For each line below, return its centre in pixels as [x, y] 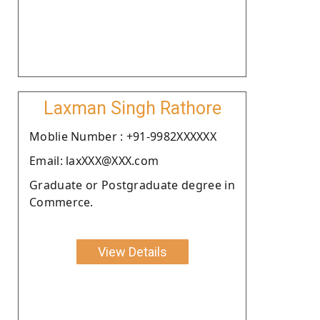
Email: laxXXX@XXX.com [94, 160]
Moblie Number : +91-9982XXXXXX [123, 136]
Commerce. [61, 202]
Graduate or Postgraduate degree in [132, 185]
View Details [132, 251]
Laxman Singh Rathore [132, 108]
